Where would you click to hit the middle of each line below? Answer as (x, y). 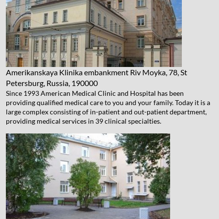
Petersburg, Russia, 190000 (52, 83)
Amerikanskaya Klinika (44, 72)
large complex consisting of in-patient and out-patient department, (106, 111)
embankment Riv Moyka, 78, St (136, 72)
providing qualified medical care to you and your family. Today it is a (108, 102)
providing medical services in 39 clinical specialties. (84, 121)
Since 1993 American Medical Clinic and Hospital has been (95, 93)
